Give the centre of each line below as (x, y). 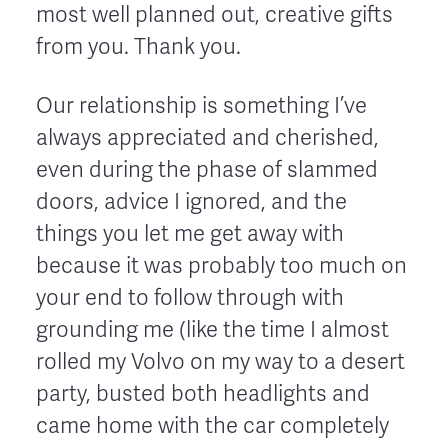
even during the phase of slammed (207, 169)
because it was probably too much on (221, 265)
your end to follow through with (190, 297)
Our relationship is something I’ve (201, 105)
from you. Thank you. (138, 46)
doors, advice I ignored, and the (191, 201)
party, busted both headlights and (203, 393)
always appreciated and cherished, (207, 137)
